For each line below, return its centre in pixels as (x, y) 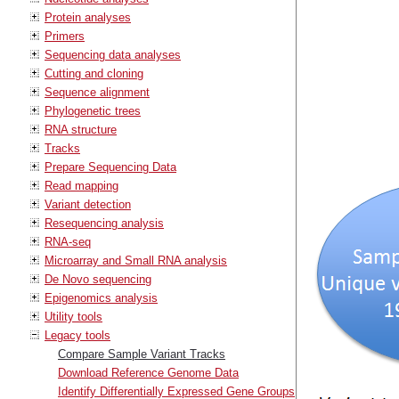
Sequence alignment (97, 92)
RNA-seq (68, 241)
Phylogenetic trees (93, 110)
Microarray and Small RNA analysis (136, 260)
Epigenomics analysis (101, 297)
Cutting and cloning (94, 73)
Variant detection (88, 204)
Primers (65, 36)
